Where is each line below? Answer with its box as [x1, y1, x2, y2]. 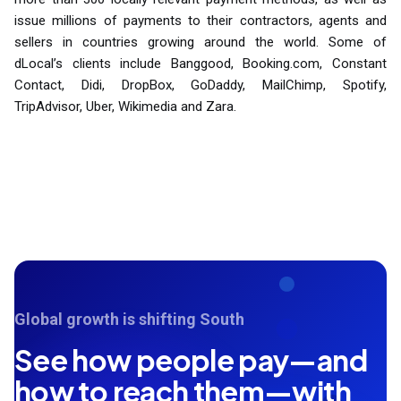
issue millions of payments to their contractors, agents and [14, 13, 387, 30]
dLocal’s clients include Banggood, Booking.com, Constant [14, 55, 387, 73]
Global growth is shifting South [14, 310, 244, 329]
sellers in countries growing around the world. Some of [14, 34, 387, 51]
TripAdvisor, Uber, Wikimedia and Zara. [14, 98, 236, 115]
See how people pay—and [14, 342, 367, 379]
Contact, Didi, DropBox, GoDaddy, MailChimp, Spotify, [14, 77, 387, 94]
